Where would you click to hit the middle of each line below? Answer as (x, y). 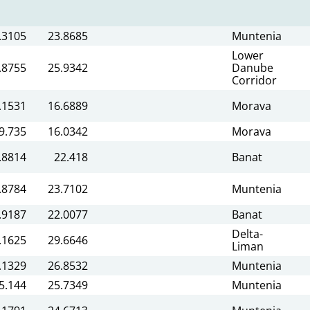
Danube (253, 67)
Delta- (247, 234)
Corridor (254, 80)
